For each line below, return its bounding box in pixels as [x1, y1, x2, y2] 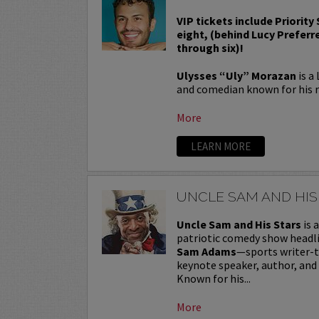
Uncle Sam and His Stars [177, 216, 302, 231]
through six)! [177, 40, 244, 55]
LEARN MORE [191, 139, 251, 153]
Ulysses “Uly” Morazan [177, 68, 297, 83]
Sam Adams [177, 244, 237, 258]
